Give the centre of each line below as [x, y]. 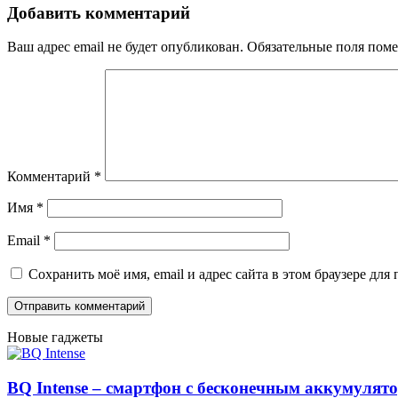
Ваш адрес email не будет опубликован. [125, 47]
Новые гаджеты [55, 338]
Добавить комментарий [99, 12]
